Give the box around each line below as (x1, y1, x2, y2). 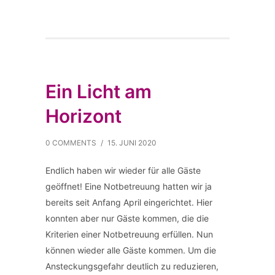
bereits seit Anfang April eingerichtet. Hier (45, 197, 212, 207)
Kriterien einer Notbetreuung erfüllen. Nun (45, 229, 213, 239)
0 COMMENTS (45, 138, 96, 147)
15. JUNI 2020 (107, 138, 157, 147)
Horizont (45, 105, 122, 127)
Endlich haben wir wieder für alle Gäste (45, 165, 201, 176)
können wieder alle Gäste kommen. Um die (45, 245, 216, 255)
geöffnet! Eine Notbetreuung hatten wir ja (45, 181, 212, 192)
